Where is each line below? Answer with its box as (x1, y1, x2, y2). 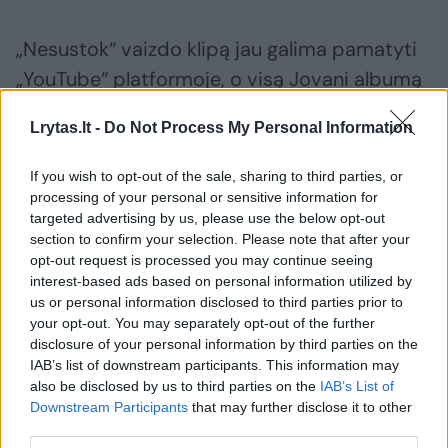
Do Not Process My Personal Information (104, 119, 413, 136)
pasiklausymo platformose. (16, 126, 264, 153)
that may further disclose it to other (188, 399, 412, 415)
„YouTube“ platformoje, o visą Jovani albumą (16, 66, 422, 93)
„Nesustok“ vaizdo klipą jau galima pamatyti (16, 36, 417, 63)
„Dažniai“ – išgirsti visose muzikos (16, 96, 323, 123)
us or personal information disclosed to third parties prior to (30, 294, 403, 310)
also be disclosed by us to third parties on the (30, 378, 320, 394)
